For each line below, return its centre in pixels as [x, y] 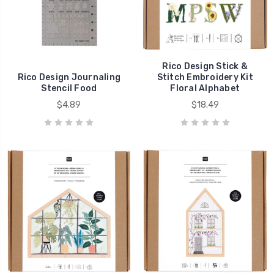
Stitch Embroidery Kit [205, 78]
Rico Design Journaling [69, 78]
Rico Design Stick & [205, 67]
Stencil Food [69, 89]
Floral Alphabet [205, 89]
